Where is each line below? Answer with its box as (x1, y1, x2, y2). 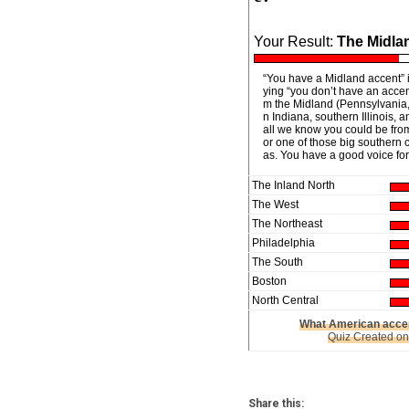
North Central (252, 294, 319, 307)
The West (252, 198, 299, 211)
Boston (252, 275, 287, 288)
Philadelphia (252, 236, 315, 249)
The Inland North (252, 179, 335, 192)
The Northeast (252, 217, 322, 230)
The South (252, 256, 303, 268)
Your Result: (254, 34, 337, 49)
